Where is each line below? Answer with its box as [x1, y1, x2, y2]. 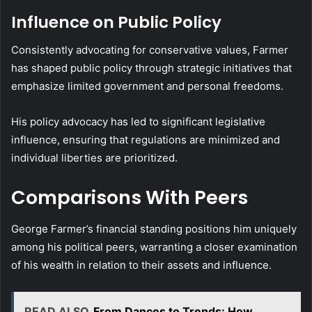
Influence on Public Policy [11, 10, 221, 33]
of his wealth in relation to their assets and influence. [11, 258, 272, 272]
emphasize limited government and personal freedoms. [11, 79, 283, 93]
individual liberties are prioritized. [11, 151, 178, 165]
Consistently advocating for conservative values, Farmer [11, 43, 288, 57]
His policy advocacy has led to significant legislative [11, 115, 265, 129]
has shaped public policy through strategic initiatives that [11, 61, 292, 75]
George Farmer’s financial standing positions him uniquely [11, 221, 297, 235]
